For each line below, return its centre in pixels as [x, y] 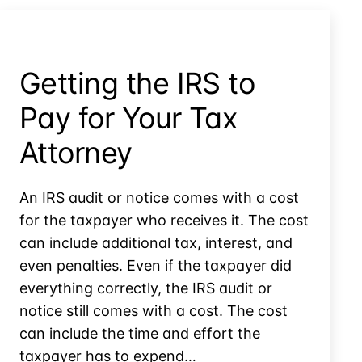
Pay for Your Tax [128, 118]
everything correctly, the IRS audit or [146, 288]
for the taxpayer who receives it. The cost [164, 220]
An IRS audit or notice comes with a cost [159, 197]
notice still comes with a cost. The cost [154, 310]
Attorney [76, 152]
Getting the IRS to [137, 83]
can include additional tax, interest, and [156, 242]
